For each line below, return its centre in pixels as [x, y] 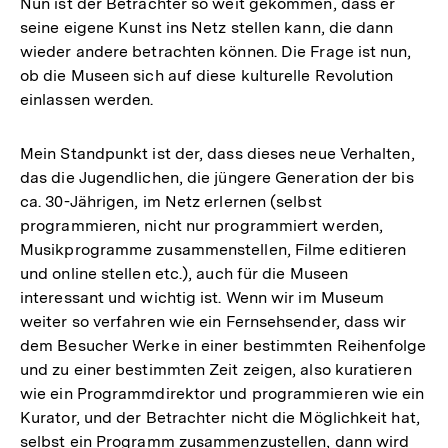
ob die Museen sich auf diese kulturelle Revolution [207, 75]
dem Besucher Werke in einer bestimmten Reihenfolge [223, 345]
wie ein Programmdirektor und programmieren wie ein [222, 393]
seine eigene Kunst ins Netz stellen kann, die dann [207, 27]
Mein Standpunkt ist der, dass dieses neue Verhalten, [217, 153]
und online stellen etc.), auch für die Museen [184, 273]
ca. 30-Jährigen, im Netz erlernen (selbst [171, 201]
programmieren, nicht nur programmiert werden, [202, 225]
